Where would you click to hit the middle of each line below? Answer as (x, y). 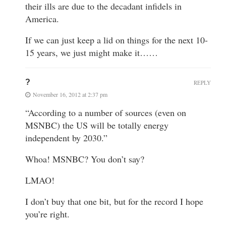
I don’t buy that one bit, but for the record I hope (114, 202)
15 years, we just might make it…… (92, 53)
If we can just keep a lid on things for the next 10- (117, 40)
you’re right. (47, 214)
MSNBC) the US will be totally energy (97, 125)
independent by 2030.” (66, 138)
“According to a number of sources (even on (106, 113)
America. (42, 19)
